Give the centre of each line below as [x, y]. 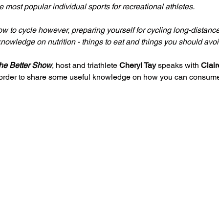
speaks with [178, 65]
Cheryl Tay [138, 65]
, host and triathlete [86, 65]
